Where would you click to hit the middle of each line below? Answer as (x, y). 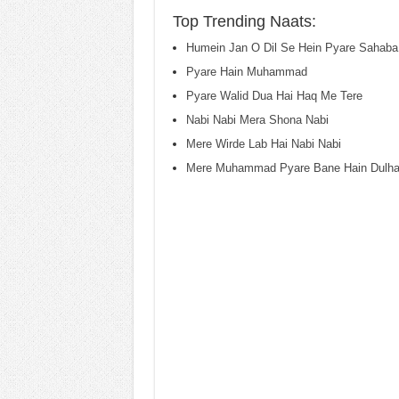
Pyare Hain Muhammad (246, 72)
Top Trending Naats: (244, 21)
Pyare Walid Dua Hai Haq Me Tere (274, 96)
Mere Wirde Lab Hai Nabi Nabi (263, 144)
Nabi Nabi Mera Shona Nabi (257, 120)
